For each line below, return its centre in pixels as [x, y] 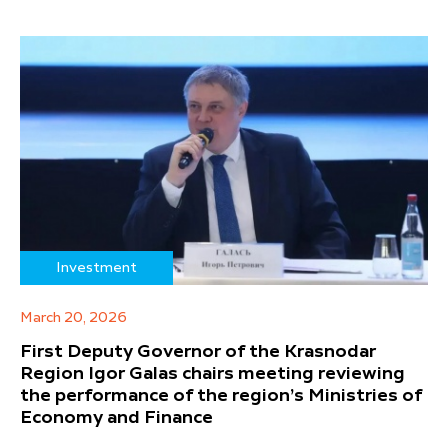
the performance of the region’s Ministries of [221, 396]
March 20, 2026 [73, 318]
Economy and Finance [116, 418]
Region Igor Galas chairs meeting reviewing [212, 374]
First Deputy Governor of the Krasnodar [198, 352]
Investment [96, 268]
